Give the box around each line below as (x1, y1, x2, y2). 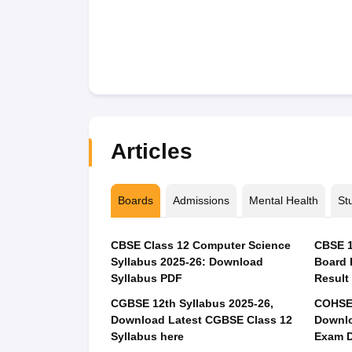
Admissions (172, 194, 229, 207)
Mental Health (248, 194, 318, 207)
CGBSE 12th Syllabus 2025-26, (110, 297, 273, 310)
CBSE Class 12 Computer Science (110, 239, 291, 251)
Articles (110, 139, 192, 163)
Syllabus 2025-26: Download (110, 255, 263, 268)
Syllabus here (110, 330, 184, 343)
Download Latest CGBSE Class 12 (110, 313, 292, 326)
